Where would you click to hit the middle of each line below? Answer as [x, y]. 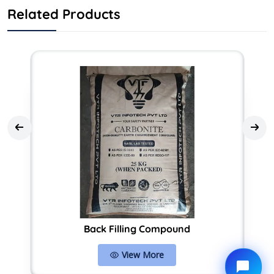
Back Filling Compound [137, 229]
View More [143, 255]
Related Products [64, 14]
